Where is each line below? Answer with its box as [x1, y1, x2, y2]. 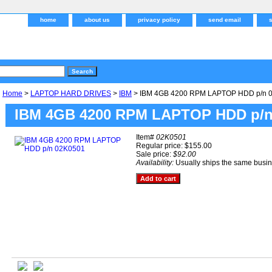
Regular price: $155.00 [136, 141, 212, 150]
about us [84, 16, 110, 23]
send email [208, 16, 241, 23]
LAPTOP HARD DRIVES [30, 89, 111, 98]
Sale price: [136, 150, 173, 158]
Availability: [136, 158, 175, 167]
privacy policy [138, 16, 180, 23]
